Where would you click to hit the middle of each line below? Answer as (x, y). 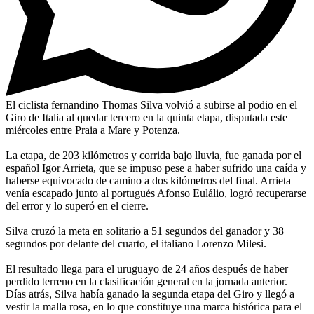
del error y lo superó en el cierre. (77, 205)
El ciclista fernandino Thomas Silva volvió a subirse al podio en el (151, 104)
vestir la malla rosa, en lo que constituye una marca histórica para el (154, 306)
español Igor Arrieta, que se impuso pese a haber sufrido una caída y (156, 168)
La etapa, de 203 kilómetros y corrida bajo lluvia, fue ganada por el (153, 155)
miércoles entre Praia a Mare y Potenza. (93, 130)
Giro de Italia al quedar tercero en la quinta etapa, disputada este (146, 117)
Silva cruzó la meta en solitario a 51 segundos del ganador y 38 (145, 231)
